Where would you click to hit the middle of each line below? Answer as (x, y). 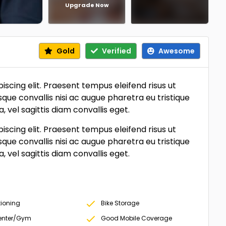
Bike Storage (120, 203)
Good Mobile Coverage (137, 218)
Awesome (176, 51)
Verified (116, 51)
